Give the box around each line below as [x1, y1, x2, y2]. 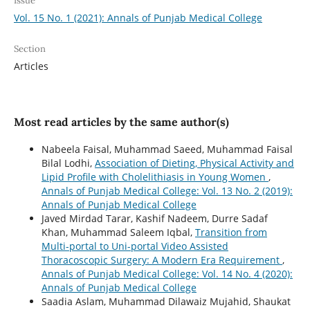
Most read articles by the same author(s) [13, 114, 229, 129]
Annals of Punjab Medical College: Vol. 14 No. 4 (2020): [41, 266, 293, 280]
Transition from [194, 225, 267, 239]
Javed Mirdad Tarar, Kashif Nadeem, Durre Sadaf [41, 211, 268, 225]
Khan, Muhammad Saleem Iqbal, [41, 225, 195, 239]
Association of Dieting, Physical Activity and [94, 156, 294, 170]
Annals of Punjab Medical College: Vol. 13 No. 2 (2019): [41, 183, 293, 197]
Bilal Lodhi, [41, 156, 95, 170]
